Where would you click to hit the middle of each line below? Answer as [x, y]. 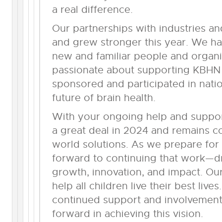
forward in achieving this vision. [127, 214]
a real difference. [92, 9]
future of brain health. [104, 98]
